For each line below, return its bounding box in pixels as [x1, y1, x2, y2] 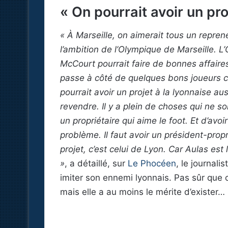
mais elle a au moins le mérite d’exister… [60, 187, 225, 197]
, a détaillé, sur [65, 158, 128, 169]
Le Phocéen [128, 158, 176, 169]
